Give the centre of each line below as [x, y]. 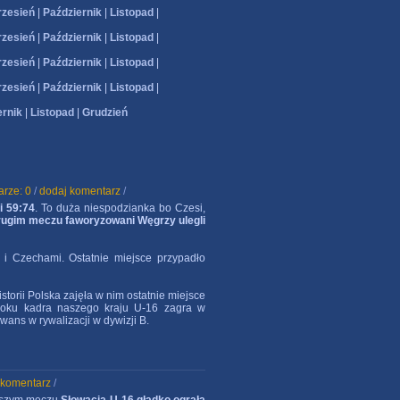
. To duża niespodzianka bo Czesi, [121, 208]
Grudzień [105, 112]
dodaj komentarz [80, 191]
